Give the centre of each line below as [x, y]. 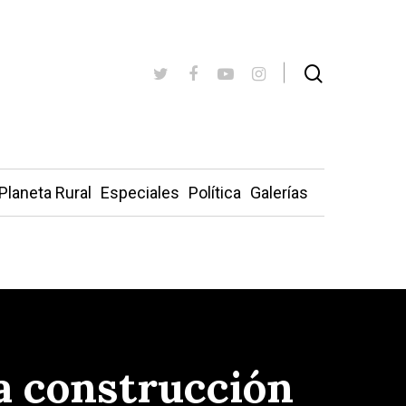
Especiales [140, 193]
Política [214, 193]
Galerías [279, 193]
